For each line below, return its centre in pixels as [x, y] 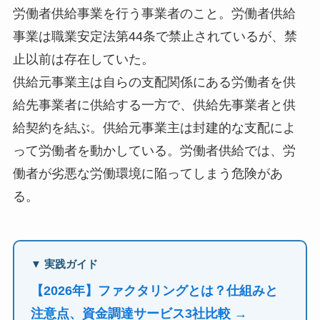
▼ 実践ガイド [65, 265]
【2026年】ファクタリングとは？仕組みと [155, 290]
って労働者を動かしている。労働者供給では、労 [154, 150]
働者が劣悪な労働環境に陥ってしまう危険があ [147, 173]
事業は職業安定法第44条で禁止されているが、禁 [155, 36]
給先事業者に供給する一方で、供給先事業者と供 [154, 105]
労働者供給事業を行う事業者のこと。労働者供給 [154, 13]
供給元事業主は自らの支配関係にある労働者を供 [154, 82]
